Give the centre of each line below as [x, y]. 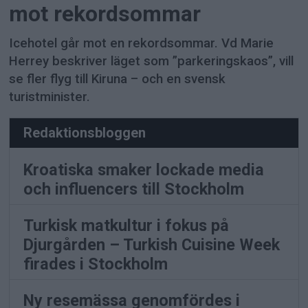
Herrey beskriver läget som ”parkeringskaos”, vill [152, 61]
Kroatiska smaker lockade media [144, 170]
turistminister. [50, 97]
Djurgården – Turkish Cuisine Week [152, 245]
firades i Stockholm [96, 264]
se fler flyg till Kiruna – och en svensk [118, 79]
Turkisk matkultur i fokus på [126, 226]
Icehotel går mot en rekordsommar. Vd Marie [142, 43]
